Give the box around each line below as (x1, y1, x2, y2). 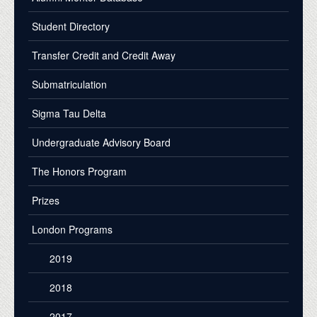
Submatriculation (32, 76, 107, 91)
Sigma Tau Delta (32, 105, 106, 120)
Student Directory (32, 18, 110, 33)
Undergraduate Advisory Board (32, 134, 171, 149)
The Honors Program (32, 163, 127, 178)
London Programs (32, 221, 113, 236)
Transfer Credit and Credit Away (32, 47, 175, 62)
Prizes (32, 192, 59, 207)
